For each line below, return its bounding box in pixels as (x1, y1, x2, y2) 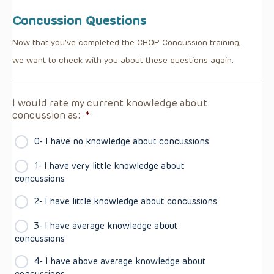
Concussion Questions (12, 12, 146, 28)
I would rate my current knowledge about (12, 97, 207, 109)
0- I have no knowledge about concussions (34, 135, 209, 147)
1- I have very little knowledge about (34, 160, 185, 171)
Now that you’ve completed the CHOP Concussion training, (12, 37, 241, 47)
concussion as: (12, 109, 81, 121)
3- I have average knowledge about (34, 220, 178, 231)
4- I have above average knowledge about (34, 255, 206, 267)
